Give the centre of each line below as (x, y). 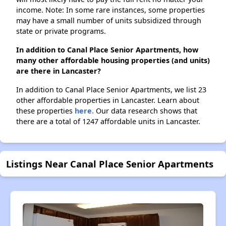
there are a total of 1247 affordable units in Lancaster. (108, 122)
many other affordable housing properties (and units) (113, 61)
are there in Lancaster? (59, 71)
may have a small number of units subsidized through (109, 21)
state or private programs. (61, 31)
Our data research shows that (146, 111)
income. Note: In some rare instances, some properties (110, 10)
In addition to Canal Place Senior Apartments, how (107, 50)
